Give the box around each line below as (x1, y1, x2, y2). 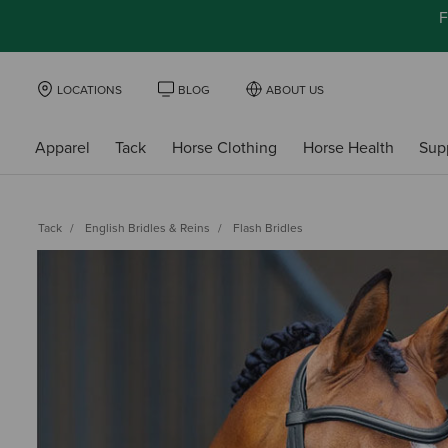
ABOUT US (266, 83, 324, 97)
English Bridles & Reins (85, 220, 210, 235)
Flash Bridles (233, 220, 303, 235)
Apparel (34, 137, 90, 158)
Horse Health (302, 137, 394, 158)
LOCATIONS (57, 83, 122, 97)
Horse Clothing (171, 137, 277, 158)
